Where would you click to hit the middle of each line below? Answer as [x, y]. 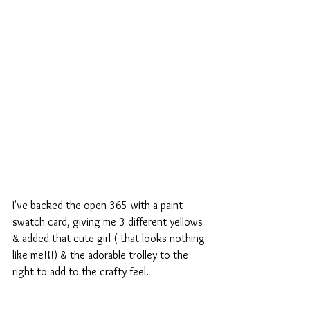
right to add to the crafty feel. [81, 272]
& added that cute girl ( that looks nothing [110, 239]
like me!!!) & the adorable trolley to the [102, 255]
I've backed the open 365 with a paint [99, 206]
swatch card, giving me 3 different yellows [109, 222]
